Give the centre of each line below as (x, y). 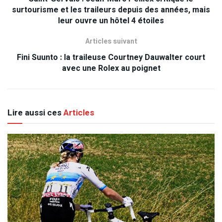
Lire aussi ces (34, 112)
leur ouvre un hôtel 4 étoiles (111, 21)
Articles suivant (111, 41)
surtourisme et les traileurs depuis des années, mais (111, 10)
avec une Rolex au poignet (111, 68)
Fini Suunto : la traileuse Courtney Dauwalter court (111, 57)
